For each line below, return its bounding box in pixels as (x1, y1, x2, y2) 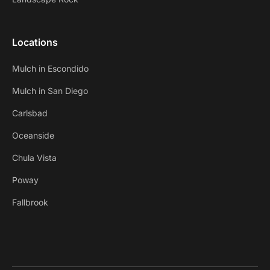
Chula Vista (12, 152, 57, 163)
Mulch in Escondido (12, 63, 89, 74)
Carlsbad (12, 108, 48, 118)
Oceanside (12, 130, 54, 140)
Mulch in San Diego (12, 86, 88, 96)
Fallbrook (12, 197, 48, 207)
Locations (12, 36, 58, 48)
